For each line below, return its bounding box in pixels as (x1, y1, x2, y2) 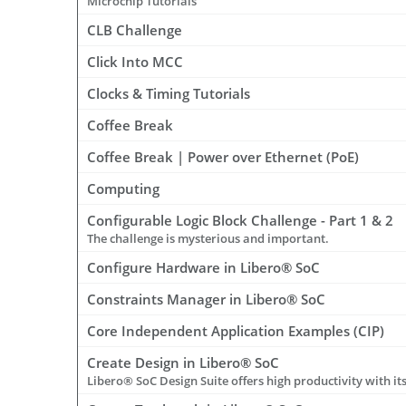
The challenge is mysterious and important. (87, 230, 329, 247)
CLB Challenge (87, 21, 182, 40)
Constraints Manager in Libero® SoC (87, 290, 325, 309)
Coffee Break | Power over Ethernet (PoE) (87, 148, 359, 167)
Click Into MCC (87, 53, 183, 72)
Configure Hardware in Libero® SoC (87, 258, 320, 277)
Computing (87, 179, 159, 198)
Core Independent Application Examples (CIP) (87, 322, 384, 341)
